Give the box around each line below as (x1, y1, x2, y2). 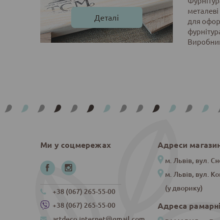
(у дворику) (165, 183, 203, 193)
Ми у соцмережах (40, 139, 111, 150)
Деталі (94, 12, 119, 22)
